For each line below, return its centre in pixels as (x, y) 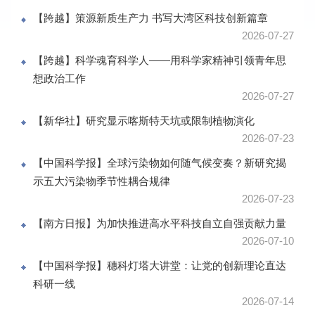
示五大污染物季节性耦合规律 (102, 181)
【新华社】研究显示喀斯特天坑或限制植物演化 (144, 121)
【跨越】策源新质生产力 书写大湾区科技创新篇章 (150, 18)
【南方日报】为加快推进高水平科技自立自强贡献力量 (160, 224)
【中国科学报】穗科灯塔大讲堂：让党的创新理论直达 (160, 266)
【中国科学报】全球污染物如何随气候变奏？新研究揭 (160, 163)
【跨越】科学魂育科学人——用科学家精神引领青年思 (160, 60)
